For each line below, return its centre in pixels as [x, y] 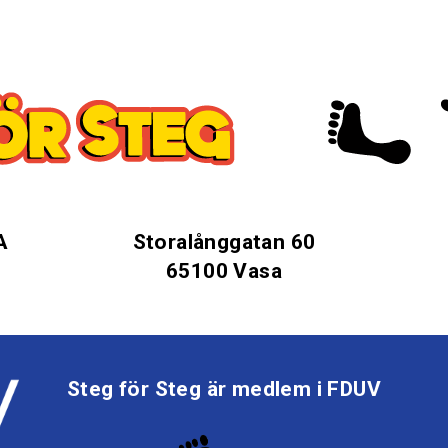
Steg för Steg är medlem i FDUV [223, 389]
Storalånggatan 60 [224, 242]
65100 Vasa [224, 271]
